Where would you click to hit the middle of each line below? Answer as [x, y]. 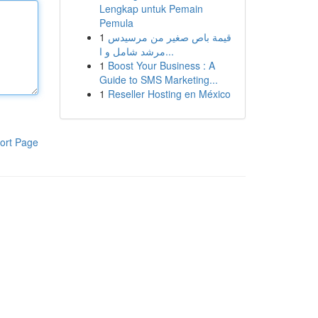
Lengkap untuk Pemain [151, 9]
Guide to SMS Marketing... [158, 79]
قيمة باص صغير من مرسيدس [169, 37]
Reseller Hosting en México [169, 94]
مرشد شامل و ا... [169, 51]
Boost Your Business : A [161, 65]
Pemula [116, 23]
